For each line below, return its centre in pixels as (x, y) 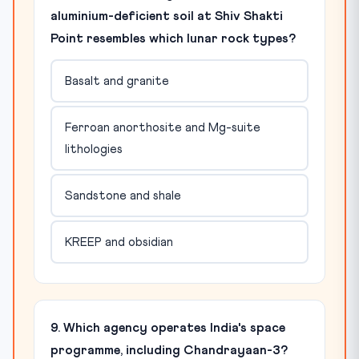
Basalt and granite (117, 81)
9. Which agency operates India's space (168, 328)
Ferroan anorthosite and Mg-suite (162, 127)
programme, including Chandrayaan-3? (169, 350)
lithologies (93, 149)
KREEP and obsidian (119, 242)
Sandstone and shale (123, 196)
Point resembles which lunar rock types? (173, 38)
